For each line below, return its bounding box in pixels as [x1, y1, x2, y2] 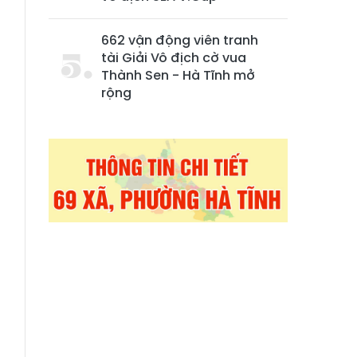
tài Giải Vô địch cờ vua [101, 49, 246, 67]
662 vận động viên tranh [101, 31, 258, 49]
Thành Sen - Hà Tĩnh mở [101, 66, 255, 84]
